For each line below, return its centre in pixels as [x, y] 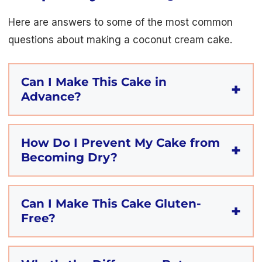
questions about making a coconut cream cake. [120, 39]
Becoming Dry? [69, 158]
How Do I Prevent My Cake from [120, 143]
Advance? [51, 97]
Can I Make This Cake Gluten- [111, 204]
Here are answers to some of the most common [120, 22]
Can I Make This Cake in [94, 82]
